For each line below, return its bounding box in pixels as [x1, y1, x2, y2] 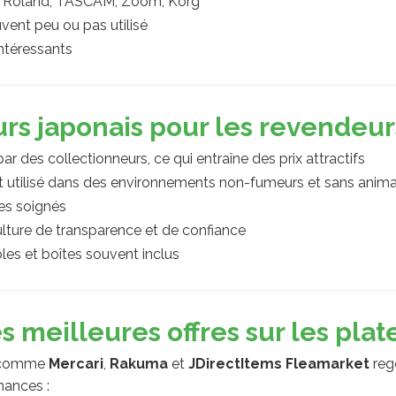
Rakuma [110, 355, 168, 372]
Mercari [49, 355, 103, 372]
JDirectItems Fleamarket [188, 355, 369, 372]
